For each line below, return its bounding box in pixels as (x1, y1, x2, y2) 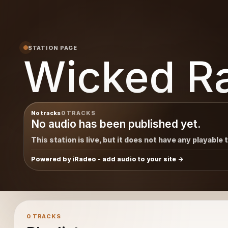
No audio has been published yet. (31, 117, 201, 130)
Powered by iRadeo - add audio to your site (31, 155, 176, 163)
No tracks (31, 109, 61, 117)
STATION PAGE (27, 44, 78, 51)
